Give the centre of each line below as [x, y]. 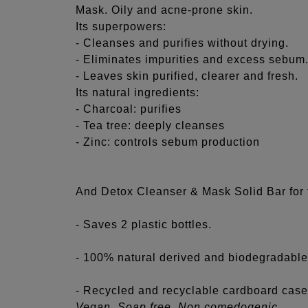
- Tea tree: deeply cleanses [151, 125]
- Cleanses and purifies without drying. [183, 43]
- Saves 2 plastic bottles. [144, 224]
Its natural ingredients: [138, 92]
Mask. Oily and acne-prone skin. [165, 10]
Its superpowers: [121, 26]
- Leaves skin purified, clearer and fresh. [187, 76]
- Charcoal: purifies [129, 109]
